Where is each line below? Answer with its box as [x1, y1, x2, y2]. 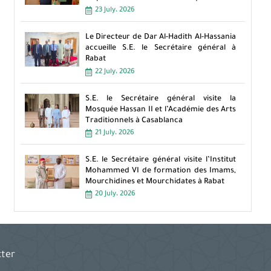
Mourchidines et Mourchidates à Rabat [85, 177, 224, 186]
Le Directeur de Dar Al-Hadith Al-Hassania [85, 33, 237, 42]
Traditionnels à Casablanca [85, 116, 183, 125]
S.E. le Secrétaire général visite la [85, 94, 237, 103]
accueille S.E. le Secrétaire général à [85, 44, 237, 53]
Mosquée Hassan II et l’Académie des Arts [85, 105, 237, 114]
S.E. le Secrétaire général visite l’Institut [85, 155, 237, 165]
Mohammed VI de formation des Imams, [85, 166, 237, 175]
